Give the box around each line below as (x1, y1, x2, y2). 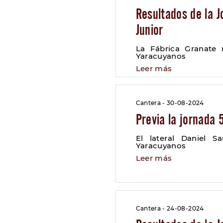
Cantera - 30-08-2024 (135, 99, 204, 107)
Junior (135, 21, 163, 38)
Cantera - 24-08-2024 (135, 205, 204, 212)
